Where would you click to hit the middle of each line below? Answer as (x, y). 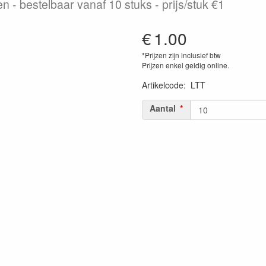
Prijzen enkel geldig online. (186, 65)
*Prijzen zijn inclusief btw (181, 55)
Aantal (163, 108)
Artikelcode (163, 85)
